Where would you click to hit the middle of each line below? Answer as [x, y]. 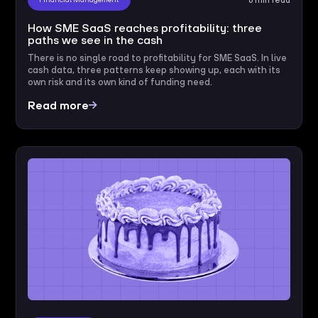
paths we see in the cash [95, 39]
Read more [59, 105]
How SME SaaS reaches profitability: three [145, 27]
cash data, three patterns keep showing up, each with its [154, 70]
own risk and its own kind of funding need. [120, 82]
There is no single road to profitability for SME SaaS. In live [158, 57]
